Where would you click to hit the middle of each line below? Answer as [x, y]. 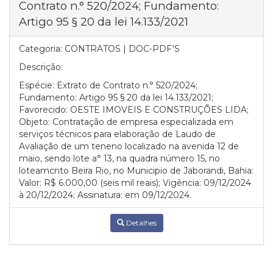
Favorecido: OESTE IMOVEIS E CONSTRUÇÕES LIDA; [134, 110]
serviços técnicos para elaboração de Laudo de [117, 134]
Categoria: [41, 49]
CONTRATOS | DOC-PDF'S [122, 49]
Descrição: [41, 67]
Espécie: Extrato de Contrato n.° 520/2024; [108, 85]
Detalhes [140, 223]
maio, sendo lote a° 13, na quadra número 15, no [119, 158]
